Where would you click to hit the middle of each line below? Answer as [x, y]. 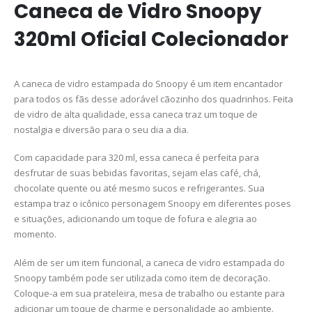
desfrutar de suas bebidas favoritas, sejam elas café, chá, [137, 173]
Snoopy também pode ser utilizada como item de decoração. [142, 278]
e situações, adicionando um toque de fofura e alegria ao [135, 219]
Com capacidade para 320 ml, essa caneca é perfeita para [136, 158]
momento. [35, 234]
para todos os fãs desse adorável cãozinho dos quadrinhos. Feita [154, 99]
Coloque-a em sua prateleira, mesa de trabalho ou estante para [149, 293]
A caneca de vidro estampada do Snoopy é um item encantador [148, 83]
